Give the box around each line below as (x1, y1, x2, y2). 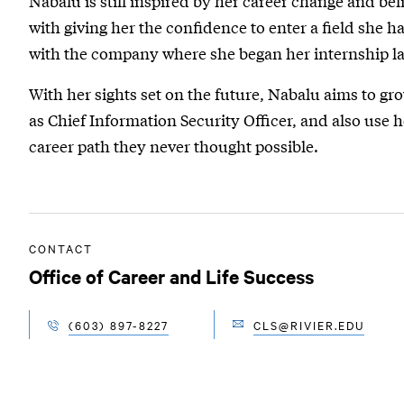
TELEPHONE (46, 326, 127, 343)
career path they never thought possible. (28, 133, 318, 157)
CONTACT (28, 239, 93, 256)
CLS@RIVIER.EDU (252, 316, 364, 333)
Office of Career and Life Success (28, 262, 314, 289)
